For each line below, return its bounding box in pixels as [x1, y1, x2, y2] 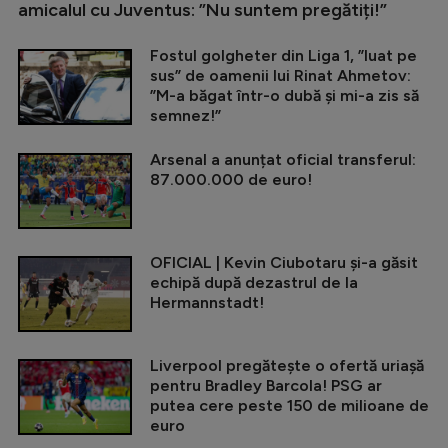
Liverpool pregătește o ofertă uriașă [150, 356, 424, 376]
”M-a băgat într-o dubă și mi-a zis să [150, 86, 419, 106]
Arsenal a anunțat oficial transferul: [150, 150, 416, 170]
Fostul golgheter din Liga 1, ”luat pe [150, 46, 417, 66]
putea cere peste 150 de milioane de [150, 396, 429, 416]
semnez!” [150, 106, 221, 126]
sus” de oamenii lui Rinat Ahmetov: [150, 66, 411, 86]
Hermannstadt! [150, 293, 264, 313]
